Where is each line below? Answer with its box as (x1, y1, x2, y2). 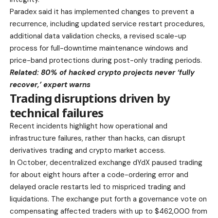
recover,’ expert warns (10, 79, 91, 90)
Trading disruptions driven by (10, 90, 170, 106)
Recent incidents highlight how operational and (10, 121, 167, 131)
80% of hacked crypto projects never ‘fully (41, 67, 195, 77)
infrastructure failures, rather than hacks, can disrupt (10, 133, 185, 143)
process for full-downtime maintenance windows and (10, 43, 188, 53)
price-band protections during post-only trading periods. (10, 55, 202, 65)
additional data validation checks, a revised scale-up (10, 31, 186, 41)
